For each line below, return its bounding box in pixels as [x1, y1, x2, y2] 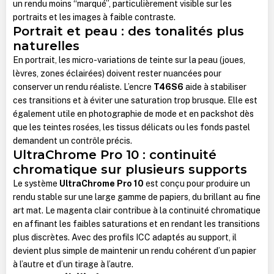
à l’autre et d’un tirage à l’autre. [12, 259, 133, 269]
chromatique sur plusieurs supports [12, 161, 247, 177]
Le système [12, 178, 59, 188]
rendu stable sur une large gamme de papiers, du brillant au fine [12, 191, 261, 202]
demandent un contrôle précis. [12, 135, 132, 146]
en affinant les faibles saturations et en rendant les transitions [12, 218, 260, 229]
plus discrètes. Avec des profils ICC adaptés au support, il [12, 232, 237, 242]
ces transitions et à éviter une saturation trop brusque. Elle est [12, 95, 257, 105]
